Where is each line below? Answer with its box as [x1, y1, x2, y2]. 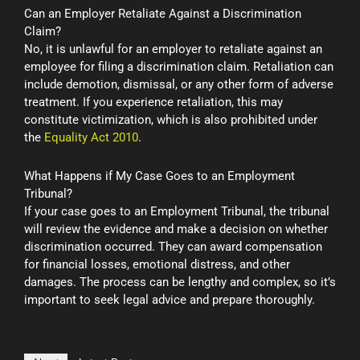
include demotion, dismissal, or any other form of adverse [24, 76, 333, 92]
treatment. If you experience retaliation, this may [24, 94, 283, 109]
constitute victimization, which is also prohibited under [24, 112, 317, 127]
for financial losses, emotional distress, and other [24, 256, 290, 272]
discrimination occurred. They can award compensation [24, 239, 322, 254]
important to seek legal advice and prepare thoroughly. [24, 292, 315, 307]
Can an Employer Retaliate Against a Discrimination [24, 6, 301, 21]
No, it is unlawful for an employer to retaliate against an [24, 41, 322, 56]
